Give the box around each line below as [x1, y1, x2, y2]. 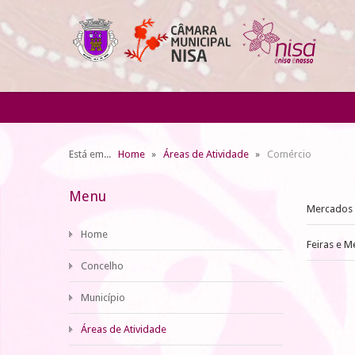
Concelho [81, 260, 124, 272]
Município [81, 292, 125, 303]
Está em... [69, 148, 116, 160]
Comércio [267, 148, 311, 160]
